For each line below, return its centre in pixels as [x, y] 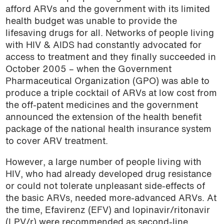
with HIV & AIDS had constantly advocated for [103, 45]
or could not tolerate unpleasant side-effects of [105, 186]
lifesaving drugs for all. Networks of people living [109, 33]
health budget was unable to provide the [91, 21]
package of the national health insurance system [108, 129]
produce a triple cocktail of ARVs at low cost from [111, 93]
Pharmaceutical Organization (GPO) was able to [107, 81]
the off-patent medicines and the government [101, 105]
